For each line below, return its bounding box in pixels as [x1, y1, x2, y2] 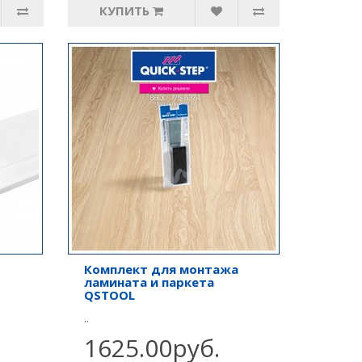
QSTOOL [83, 287, 135, 303]
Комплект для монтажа [83, 261, 238, 277]
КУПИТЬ [99, 2, 149, 19]
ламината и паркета [83, 274, 214, 290]
